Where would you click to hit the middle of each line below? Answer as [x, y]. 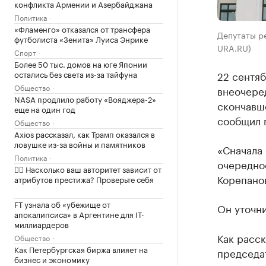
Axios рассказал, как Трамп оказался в [85, 134]
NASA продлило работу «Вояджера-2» [85, 99]
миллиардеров [42, 224]
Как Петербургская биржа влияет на [81, 249]
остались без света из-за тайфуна [76, 74]
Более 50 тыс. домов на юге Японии [81, 64]
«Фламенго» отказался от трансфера [82, 28]
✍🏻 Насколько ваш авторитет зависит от [88, 169]
